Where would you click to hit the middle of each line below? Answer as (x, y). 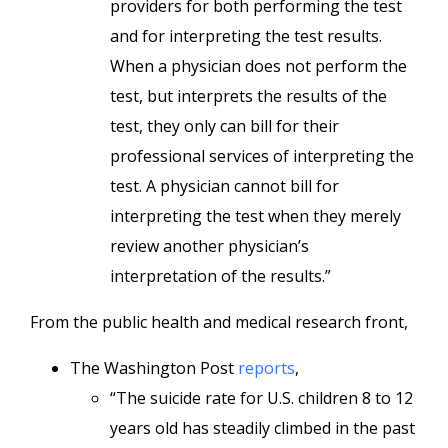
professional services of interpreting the (262, 156)
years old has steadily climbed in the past (262, 428)
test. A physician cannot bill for (224, 186)
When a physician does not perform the (258, 66)
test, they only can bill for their (224, 126)
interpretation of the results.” (224, 276)
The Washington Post (154, 368)
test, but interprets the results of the (248, 96)
